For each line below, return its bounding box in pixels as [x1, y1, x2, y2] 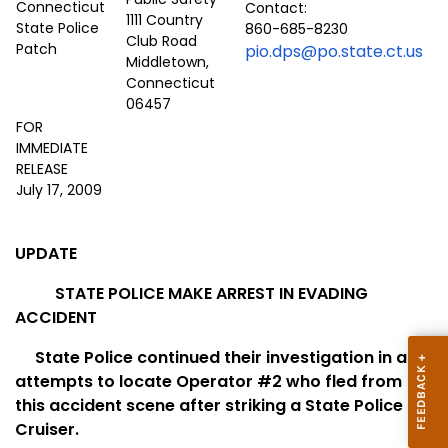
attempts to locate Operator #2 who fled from [15, 370, 402, 394]
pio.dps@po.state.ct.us [245, 40, 423, 64]
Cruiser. [15, 418, 79, 442]
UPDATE [15, 242, 77, 266]
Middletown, [126, 52, 209, 73]
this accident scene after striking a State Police [15, 394, 403, 418]
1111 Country [126, 10, 203, 31]
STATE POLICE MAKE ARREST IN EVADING [55, 282, 368, 306]
